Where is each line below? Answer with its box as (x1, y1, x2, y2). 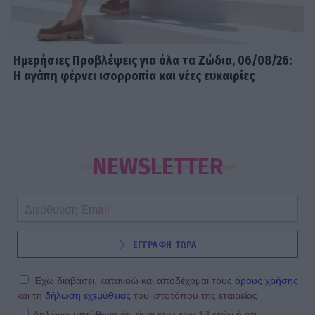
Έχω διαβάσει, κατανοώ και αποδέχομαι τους (34, 274, 235, 286)
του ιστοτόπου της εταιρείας (131, 289, 257, 301)
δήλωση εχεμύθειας (45, 289, 131, 301)
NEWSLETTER (91, 153, 224, 180)
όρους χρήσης (235, 274, 298, 286)
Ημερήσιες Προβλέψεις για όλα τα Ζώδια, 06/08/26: (13, 53, 292, 68)
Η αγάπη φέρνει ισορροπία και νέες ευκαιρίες (13, 68, 255, 84)
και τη (17, 289, 45, 301)
